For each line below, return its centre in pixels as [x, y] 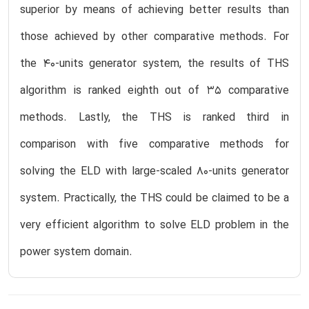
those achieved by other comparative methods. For [154, 37]
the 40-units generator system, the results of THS [154, 64]
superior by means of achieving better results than [154, 10]
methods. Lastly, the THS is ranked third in [154, 118]
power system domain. [76, 252]
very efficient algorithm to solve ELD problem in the [154, 225]
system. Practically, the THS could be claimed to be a [154, 198]
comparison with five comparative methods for [154, 144]
